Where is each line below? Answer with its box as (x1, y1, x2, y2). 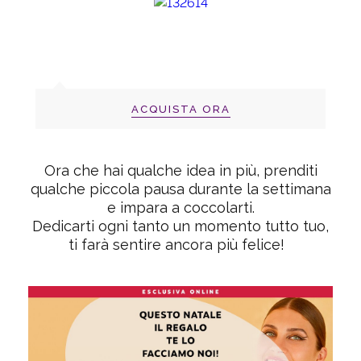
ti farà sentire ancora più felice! (68, 235, 288, 253)
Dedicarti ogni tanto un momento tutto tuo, (32, 217, 329, 234)
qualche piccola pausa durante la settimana (30, 180, 331, 197)
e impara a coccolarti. (106, 198, 255, 216)
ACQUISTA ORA (131, 102, 230, 115)
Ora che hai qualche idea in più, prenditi (44, 161, 317, 179)
